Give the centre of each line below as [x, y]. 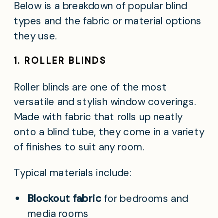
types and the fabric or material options [108, 21]
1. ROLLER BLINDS [60, 61]
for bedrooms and [145, 199]
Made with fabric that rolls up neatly [98, 117]
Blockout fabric [64, 199]
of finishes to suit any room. [79, 147]
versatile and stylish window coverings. [105, 102]
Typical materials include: [73, 173]
